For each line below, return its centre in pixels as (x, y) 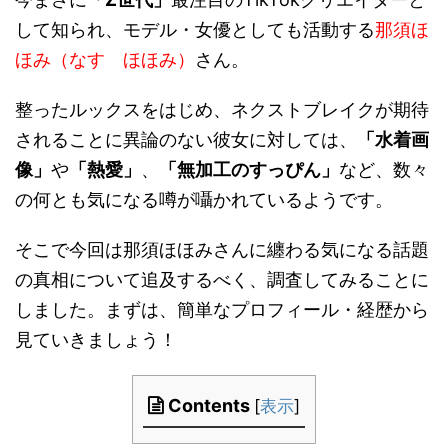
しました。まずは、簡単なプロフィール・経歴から (222, 309)
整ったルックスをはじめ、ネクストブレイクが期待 (222, 109)
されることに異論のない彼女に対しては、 (186, 139)
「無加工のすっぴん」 (249, 169)
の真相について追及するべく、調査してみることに (222, 279)
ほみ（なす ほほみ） (105, 59)
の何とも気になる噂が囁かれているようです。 (204, 199)
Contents (209, 405)
